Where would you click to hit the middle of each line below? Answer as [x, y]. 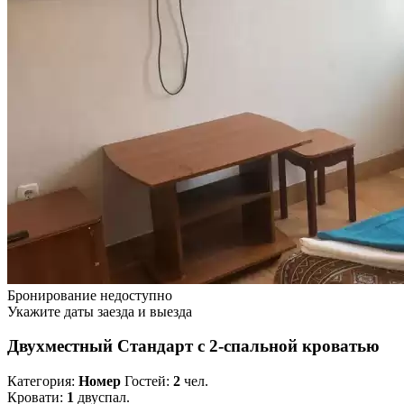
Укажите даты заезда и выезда [100, 311]
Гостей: [147, 381]
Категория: [43, 381]
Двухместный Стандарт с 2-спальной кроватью [193, 346]
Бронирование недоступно [90, 295]
